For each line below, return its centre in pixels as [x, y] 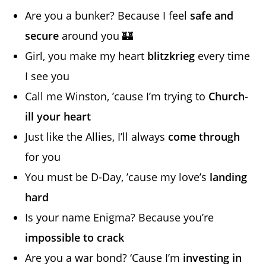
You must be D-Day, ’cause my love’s [118, 177]
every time [223, 56]
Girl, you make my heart [86, 56]
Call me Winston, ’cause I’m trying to [117, 96]
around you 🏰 [96, 35]
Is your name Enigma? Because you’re [120, 217]
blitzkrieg [171, 56]
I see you [47, 76]
